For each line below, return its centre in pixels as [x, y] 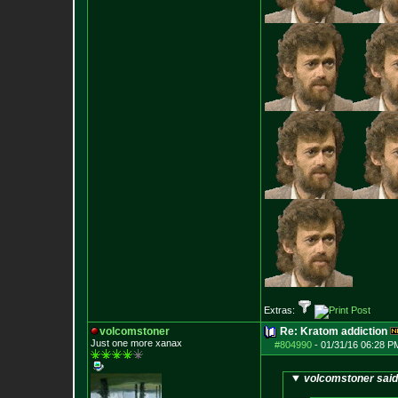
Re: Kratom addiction [334, 331]
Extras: [281, 310]
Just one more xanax [136, 343]
